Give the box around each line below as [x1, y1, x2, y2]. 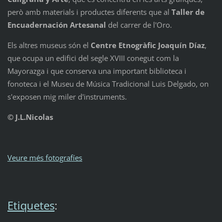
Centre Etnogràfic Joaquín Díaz [90, 40, 205, 51]
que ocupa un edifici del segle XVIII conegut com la [7, 53, 179, 63]
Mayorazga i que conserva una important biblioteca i [7, 66, 186, 76]
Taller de [171, 7, 205, 17]
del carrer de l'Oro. [106, 20, 172, 30]
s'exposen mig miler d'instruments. [7, 92, 127, 102]
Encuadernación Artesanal [7, 20, 106, 30]
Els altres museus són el [7, 40, 91, 51]
